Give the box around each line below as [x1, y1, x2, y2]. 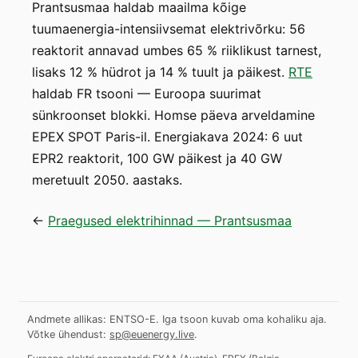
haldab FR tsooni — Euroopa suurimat [32, 86, 261, 101]
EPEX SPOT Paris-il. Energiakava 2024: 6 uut [32, 129, 303, 145]
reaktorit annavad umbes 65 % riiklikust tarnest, [32, 42, 321, 58]
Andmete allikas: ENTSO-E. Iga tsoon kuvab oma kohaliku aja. [27, 313, 327, 325]
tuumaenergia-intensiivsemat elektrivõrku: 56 [32, 21, 305, 37]
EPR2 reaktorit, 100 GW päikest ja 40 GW [32, 150, 282, 166]
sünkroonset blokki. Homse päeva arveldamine [32, 107, 315, 123]
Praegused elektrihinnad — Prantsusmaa [48, 213, 292, 229]
